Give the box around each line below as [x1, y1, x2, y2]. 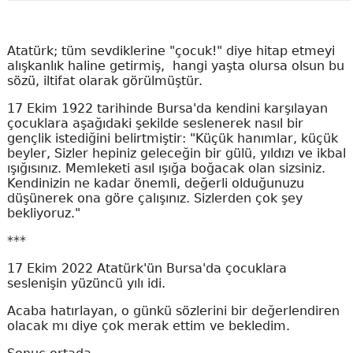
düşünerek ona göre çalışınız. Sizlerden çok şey [6, 191, 303, 206]
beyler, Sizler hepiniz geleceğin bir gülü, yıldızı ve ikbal [6, 146, 346, 161]
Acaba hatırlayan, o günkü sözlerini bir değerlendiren [6, 303, 340, 318]
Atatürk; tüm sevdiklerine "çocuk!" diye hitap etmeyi [6, 43, 335, 58]
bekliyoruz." [6, 206, 80, 221]
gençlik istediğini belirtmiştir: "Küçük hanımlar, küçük [6, 131, 338, 146]
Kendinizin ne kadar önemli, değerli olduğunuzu [6, 176, 304, 191]
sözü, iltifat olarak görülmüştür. [6, 73, 206, 88]
